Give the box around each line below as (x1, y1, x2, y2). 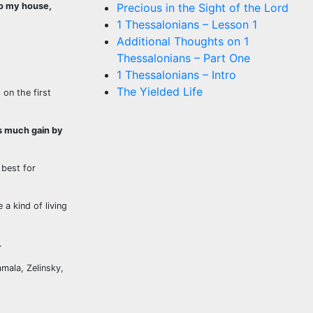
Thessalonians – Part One (117, 51, 250, 65)
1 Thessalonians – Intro (117, 68, 236, 82)
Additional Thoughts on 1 (117, 34, 249, 48)
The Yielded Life (117, 85, 203, 99)
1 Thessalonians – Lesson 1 (117, 17, 257, 31)
